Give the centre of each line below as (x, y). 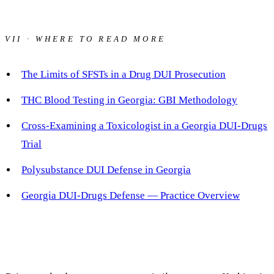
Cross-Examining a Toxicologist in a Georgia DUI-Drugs (145, 126)
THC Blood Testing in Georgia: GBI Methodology (130, 100)
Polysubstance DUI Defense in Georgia (106, 170)
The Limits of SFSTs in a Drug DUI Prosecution (124, 75)
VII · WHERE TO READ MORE (85, 39)
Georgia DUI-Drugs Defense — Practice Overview (131, 195)
